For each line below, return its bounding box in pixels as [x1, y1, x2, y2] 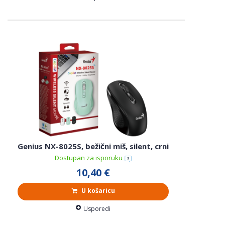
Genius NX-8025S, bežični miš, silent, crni [18, 141, 169, 151]
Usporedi [83, 204, 110, 213]
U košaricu [79, 186, 115, 195]
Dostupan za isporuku [54, 153, 124, 163]
